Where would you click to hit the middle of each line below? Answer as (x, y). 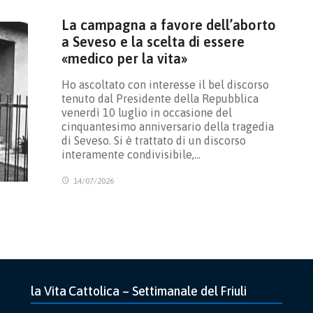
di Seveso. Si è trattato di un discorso (153, 140)
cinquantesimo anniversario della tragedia (167, 126)
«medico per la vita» (124, 58)
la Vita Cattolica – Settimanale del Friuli (139, 291)
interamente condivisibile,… (131, 154)
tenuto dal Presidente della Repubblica (160, 98)
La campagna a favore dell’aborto (168, 24)
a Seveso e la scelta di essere (153, 41)
